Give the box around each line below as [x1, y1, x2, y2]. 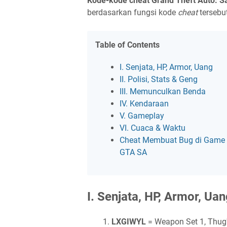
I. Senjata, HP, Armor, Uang [120, 62, 213, 72]
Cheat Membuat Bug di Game [120, 135, 225, 145]
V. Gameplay [120, 111, 164, 121]
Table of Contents [95, 40, 160, 50]
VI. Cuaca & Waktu [120, 123, 185, 133]
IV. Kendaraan [120, 99, 169, 108]
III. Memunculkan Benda [120, 87, 206, 96]
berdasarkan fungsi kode [87, 8, 178, 17]
